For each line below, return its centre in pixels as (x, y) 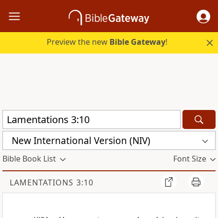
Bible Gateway (138, 42)
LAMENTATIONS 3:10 (52, 183)
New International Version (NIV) (81, 140)
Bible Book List (29, 159)
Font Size (190, 159)
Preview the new (78, 42)
